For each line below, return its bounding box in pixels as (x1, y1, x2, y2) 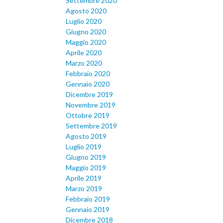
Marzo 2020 (66, 59, 102, 68)
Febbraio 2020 (66, 69, 110, 78)
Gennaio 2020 (66, 80, 110, 89)
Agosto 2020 (66, 6, 107, 15)
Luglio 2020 (66, 17, 102, 26)
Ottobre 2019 (66, 111, 110, 120)
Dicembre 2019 (66, 90, 113, 99)
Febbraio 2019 (66, 195, 110, 204)
